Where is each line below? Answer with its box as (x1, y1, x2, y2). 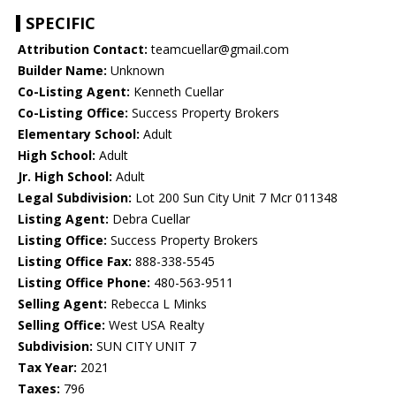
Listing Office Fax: (18, 253, 132, 270)
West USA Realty (105, 316, 204, 334)
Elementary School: (18, 126, 140, 143)
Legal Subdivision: (18, 189, 132, 207)
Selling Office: (18, 316, 105, 334)
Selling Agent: (18, 295, 107, 313)
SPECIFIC (26, 12, 95, 34)
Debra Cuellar (109, 210, 190, 228)
